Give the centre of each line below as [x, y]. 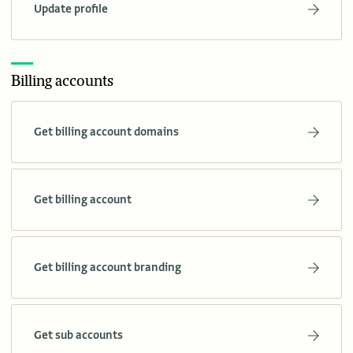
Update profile [71, 9]
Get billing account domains [106, 132]
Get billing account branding [108, 268]
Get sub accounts [78, 335]
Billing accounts [62, 82]
